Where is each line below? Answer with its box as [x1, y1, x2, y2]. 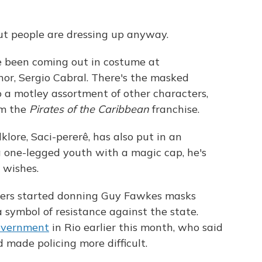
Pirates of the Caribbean [29, 102, 149, 116]
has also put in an [93, 130, 182, 143]
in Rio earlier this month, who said [49, 220, 223, 234]
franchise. [149, 102, 199, 116]
